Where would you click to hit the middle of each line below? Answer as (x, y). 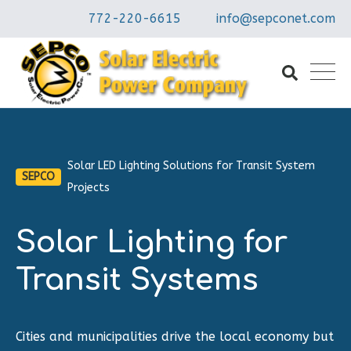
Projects (89, 188)
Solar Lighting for (152, 242)
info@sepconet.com (276, 18)
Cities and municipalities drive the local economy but (175, 337)
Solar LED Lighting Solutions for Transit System (191, 166)
